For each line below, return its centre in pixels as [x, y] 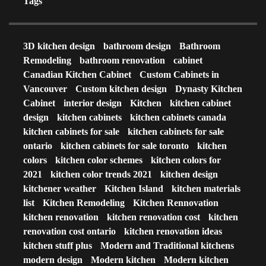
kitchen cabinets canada [178, 118]
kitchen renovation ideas [173, 232]
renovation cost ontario [69, 232]
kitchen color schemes [99, 160]
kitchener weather [60, 189]
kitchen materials [206, 189]
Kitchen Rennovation [176, 203]
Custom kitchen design [121, 89]
